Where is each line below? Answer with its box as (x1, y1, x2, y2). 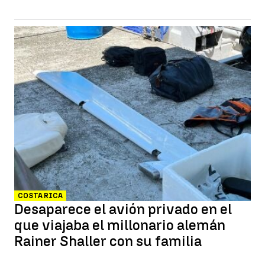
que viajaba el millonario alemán (14, 216, 225, 234)
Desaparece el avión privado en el (14, 201, 232, 218)
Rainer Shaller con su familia (14, 232, 202, 250)
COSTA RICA (18, 192, 63, 200)
